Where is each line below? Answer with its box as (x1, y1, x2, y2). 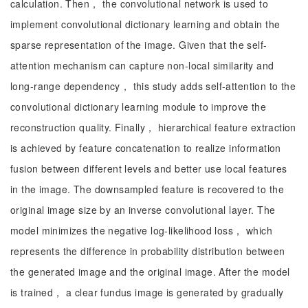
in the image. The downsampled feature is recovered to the (10, 182, 284, 196)
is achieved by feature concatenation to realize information (10, 141, 281, 155)
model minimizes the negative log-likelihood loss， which (10, 223, 273, 237)
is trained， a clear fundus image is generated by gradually (10, 285, 284, 299)
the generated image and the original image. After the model (10, 265, 290, 278)
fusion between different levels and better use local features (10, 162, 287, 175)
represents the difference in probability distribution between (10, 244, 285, 258)
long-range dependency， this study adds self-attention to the (10, 79, 296, 93)
